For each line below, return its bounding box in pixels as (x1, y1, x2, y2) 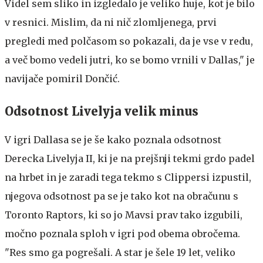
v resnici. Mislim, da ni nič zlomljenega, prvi (5, 16, 217, 28)
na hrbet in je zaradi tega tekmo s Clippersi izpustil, (5, 171, 251, 183)
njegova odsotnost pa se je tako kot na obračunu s (5, 190, 238, 202)
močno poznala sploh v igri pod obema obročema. (5, 227, 240, 240)
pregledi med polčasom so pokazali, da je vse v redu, (5, 35, 253, 47)
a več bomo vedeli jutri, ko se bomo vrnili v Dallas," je (5, 53, 255, 66)
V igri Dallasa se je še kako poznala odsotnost (5, 133, 221, 146)
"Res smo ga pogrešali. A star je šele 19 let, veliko (5, 246, 235, 258)
